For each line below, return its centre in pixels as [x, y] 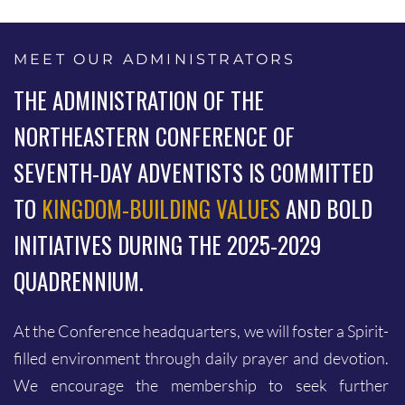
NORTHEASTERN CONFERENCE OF [154, 136]
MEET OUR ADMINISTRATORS [155, 59]
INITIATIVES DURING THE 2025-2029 [167, 245]
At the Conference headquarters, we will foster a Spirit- [201, 331]
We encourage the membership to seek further [201, 385]
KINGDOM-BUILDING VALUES [161, 208]
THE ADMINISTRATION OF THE [139, 100]
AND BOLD [326, 208]
